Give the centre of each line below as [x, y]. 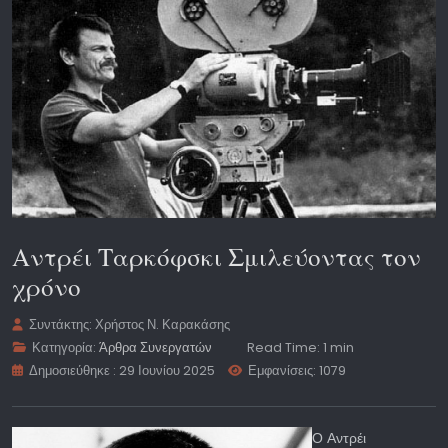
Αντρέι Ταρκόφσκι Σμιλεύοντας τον [216, 256]
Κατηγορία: [64, 347]
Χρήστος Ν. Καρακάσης [163, 324]
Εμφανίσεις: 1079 [297, 370]
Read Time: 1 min [301, 347]
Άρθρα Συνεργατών [156, 347]
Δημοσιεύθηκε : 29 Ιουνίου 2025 [122, 370]
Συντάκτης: [61, 324]
